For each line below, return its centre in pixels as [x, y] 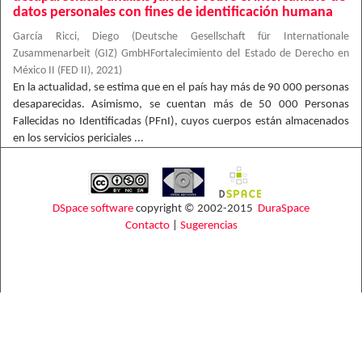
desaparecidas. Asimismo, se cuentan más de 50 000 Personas [181, 105]
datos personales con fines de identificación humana [173, 13]
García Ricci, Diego [66, 37]
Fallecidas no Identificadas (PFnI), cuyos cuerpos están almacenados [181, 122]
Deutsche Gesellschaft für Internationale [242, 37]
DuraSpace [284, 209]
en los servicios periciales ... [78, 139]
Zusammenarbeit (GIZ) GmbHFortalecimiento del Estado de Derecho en [181, 54]
